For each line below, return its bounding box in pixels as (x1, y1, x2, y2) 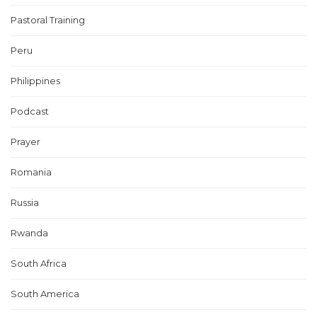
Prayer (11, 137, 40, 147)
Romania (11, 167, 52, 178)
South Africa (11, 258, 67, 269)
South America (11, 289, 79, 299)
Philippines (11, 76, 60, 86)
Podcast (11, 106, 49, 117)
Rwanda (11, 228, 48, 238)
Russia (11, 197, 39, 208)
